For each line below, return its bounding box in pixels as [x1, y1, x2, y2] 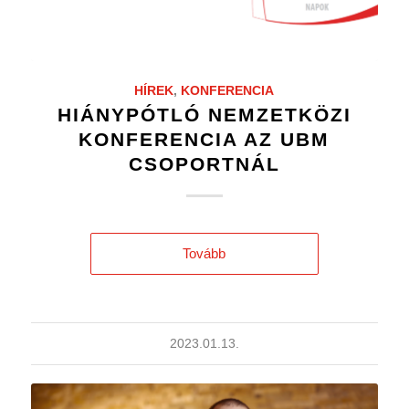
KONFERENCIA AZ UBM [79, 129, 330, 151]
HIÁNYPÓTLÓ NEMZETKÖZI [57, 104, 351, 126]
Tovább [183, 246, 226, 262]
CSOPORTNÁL [128, 153, 280, 175]
